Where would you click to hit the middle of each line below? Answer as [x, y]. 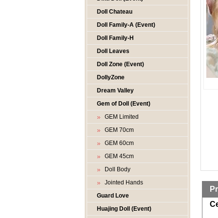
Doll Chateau [115, 12]
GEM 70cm [118, 130]
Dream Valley [115, 91]
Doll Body [116, 169]
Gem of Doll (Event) [124, 104]
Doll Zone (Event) [120, 64]
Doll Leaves [113, 51]
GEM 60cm [118, 143]
